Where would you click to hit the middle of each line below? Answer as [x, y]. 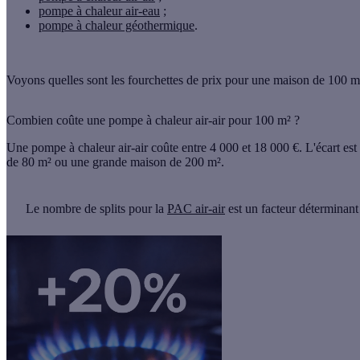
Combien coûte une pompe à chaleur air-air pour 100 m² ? [153, 121]
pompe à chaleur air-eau [99, 11]
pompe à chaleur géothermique [117, 26]
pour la [146, 209]
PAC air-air [196, 209]
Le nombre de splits [76, 209]
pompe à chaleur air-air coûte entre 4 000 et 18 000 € [165, 148]
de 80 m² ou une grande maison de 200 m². [115, 162]
